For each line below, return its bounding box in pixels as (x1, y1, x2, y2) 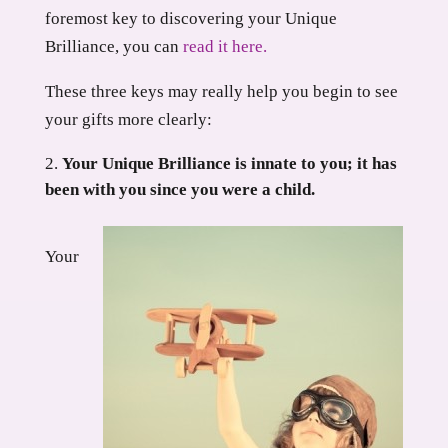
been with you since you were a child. (44, 180, 315, 199)
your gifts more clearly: (44, 110, 212, 129)
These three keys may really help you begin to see (44, 82, 398, 101)
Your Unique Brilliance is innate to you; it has (61, 154, 397, 173)
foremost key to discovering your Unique (44, 9, 337, 28)
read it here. (182, 37, 267, 56)
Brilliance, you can (44, 37, 183, 56)
